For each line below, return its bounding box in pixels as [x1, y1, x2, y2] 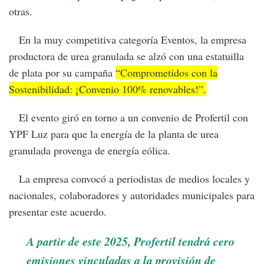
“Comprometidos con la [115, 65, 217, 80]
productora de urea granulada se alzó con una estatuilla [9, 48, 244, 63]
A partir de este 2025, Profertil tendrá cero [27, 232, 235, 249]
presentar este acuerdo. [9, 204, 107, 219]
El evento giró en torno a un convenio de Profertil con [9, 110, 248, 124]
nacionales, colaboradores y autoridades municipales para [9, 187, 255, 202]
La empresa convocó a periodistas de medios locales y [9, 171, 250, 186]
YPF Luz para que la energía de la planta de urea [9, 126, 219, 141]
